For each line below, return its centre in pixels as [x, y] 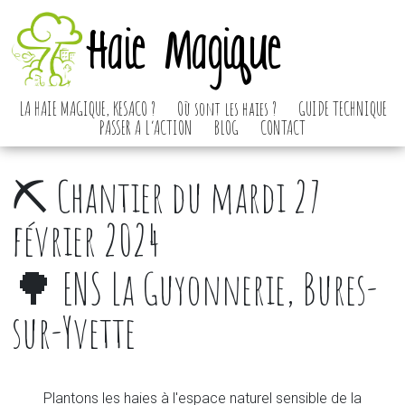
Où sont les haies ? [226, 108]
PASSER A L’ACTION [146, 127]
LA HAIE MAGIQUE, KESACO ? [87, 108]
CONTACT [283, 127]
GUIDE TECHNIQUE [342, 108]
